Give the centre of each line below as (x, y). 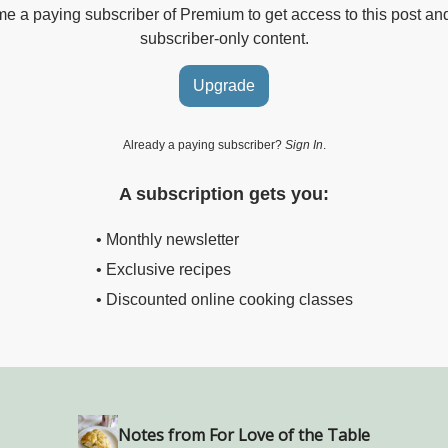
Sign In (303, 144)
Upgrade (224, 85)
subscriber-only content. (224, 38)
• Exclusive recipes (163, 269)
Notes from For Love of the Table (244, 435)
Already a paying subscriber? (203, 144)
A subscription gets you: (224, 193)
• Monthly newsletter (167, 239)
